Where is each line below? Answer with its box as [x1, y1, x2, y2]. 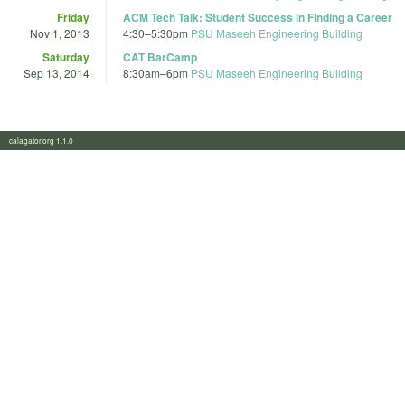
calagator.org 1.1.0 [9, 135, 84, 146]
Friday [57, 8, 89, 25]
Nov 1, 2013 [30, 24, 89, 41]
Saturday [42, 48, 89, 65]
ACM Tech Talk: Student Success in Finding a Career [123, 8, 392, 25]
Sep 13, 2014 [24, 64, 89, 80]
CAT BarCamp [123, 48, 197, 65]
